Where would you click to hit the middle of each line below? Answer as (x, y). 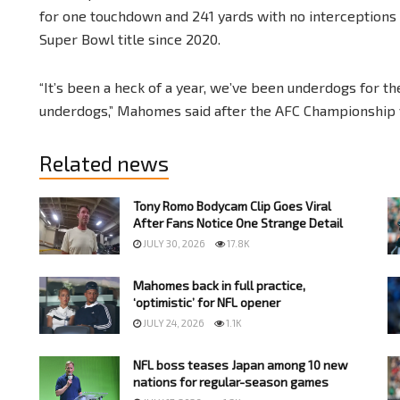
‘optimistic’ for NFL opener (207, 303)
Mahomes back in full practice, (219, 286)
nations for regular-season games (231, 382)
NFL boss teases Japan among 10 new (241, 365)
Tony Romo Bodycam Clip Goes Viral (232, 205)
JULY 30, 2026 (173, 243)
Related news (104, 162)
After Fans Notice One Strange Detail (238, 222)
